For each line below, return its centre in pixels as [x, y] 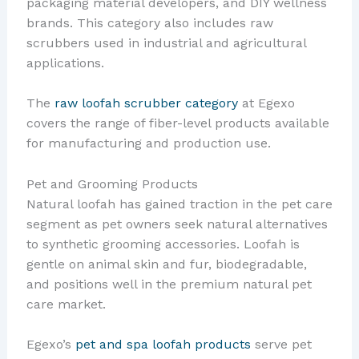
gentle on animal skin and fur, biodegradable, [166, 264]
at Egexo [266, 103]
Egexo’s [50, 345]
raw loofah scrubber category [146, 103]
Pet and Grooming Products [112, 184]
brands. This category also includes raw [149, 22]
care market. [66, 304]
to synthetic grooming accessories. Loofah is [163, 244]
